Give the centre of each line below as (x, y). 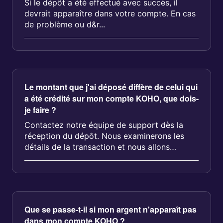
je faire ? (40, 110)
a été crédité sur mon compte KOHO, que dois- (111, 98)
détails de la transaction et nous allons (97, 147)
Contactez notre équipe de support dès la (104, 125)
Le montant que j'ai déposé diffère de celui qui (111, 87)
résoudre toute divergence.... (78, 158)
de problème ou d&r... (65, 24)
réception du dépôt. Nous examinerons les (104, 136)
